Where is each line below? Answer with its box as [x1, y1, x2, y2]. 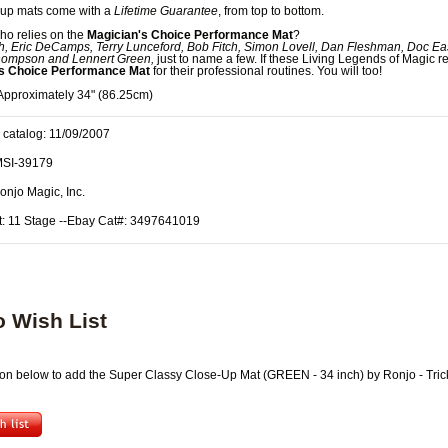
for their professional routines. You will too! [150, 65, 382, 77]
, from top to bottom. [218, 5, 324, 17]
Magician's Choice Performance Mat [87, 29, 293, 41]
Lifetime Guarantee [114, 5, 218, 17]
